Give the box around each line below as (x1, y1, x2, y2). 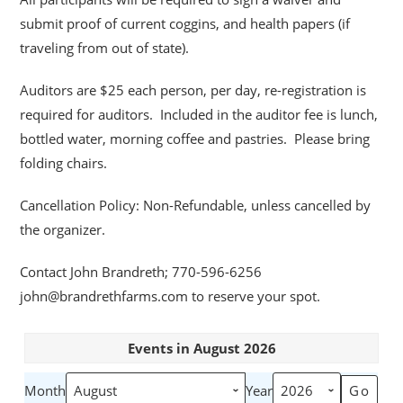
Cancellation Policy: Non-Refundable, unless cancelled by (20, 195, 372, 214)
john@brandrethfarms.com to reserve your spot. (20, 286, 321, 305)
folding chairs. (20, 153, 108, 172)
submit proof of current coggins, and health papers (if (20, 13, 351, 32)
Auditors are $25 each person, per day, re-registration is (20, 80, 367, 99)
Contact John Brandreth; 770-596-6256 (20, 262, 266, 281)
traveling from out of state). (20, 38, 190, 57)
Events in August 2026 (127, 338, 276, 357)
